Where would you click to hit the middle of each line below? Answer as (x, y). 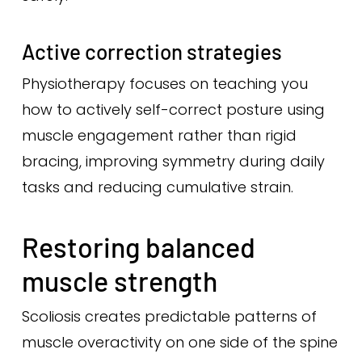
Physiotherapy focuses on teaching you (164, 84)
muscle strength (119, 281)
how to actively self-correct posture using (173, 109)
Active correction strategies (152, 51)
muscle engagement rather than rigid (159, 135)
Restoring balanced (138, 247)
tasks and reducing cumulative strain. (157, 187)
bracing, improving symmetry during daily (173, 161)
